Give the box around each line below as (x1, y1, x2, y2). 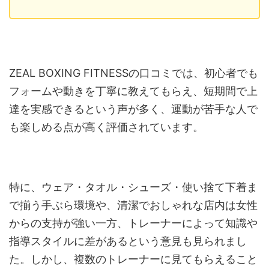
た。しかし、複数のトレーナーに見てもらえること (9, 253, 258, 266)
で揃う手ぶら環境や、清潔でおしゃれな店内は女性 (9, 199, 258, 212)
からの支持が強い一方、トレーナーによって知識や (9, 217, 258, 230)
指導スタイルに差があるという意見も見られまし (9, 235, 247, 248)
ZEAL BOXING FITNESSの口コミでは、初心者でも (9, 67, 258, 80)
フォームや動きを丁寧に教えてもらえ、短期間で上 (9, 85, 258, 98)
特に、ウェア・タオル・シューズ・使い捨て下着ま (9, 181, 258, 194)
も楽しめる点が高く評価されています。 (9, 121, 204, 134)
